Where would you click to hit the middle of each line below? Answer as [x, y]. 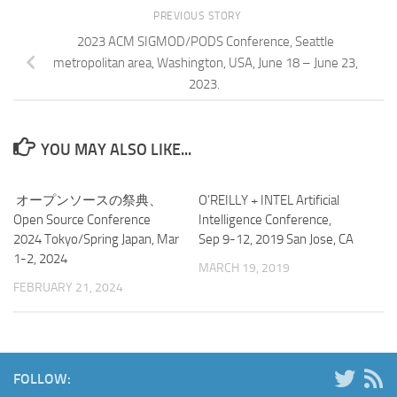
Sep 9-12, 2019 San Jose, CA [276, 239]
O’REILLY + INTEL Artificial [269, 200]
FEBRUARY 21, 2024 [68, 287]
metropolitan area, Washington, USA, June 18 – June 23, [206, 62]
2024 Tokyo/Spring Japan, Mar [96, 239]
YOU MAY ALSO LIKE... [116, 149]
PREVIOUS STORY [198, 16]
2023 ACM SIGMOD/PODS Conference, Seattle [206, 41]
